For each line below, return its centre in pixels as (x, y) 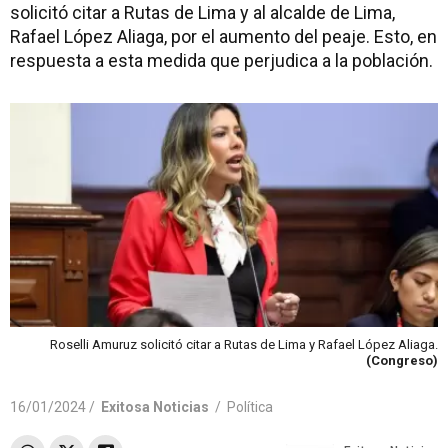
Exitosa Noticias (155, 406)
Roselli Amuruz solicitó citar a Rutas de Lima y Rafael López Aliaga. (244, 344)
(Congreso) (402, 360)
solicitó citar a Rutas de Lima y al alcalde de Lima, (202, 12)
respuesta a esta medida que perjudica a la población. (221, 60)
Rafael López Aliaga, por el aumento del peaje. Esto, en (223, 36)
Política (250, 406)
